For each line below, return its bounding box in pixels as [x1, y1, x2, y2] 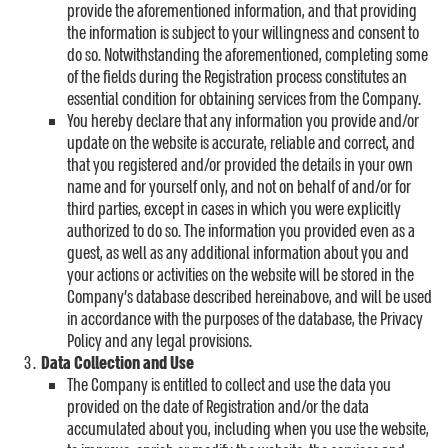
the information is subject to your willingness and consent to [67, 22, 419, 45]
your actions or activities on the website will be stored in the [67, 264, 414, 287]
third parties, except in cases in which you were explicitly [67, 198, 401, 221]
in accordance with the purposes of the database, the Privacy [67, 308, 423, 331]
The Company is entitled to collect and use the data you [67, 374, 391, 397]
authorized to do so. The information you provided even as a [67, 220, 415, 243]
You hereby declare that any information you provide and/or [67, 110, 419, 133]
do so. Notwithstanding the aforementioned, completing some [67, 44, 428, 67]
